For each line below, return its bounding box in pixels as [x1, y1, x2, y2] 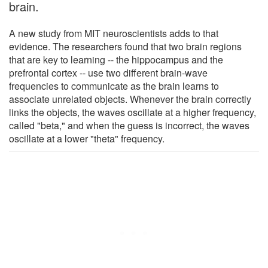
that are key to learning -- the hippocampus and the [9, 52, 223, 66]
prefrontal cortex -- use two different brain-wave [9, 65, 208, 80]
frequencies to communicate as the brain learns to [9, 78, 219, 93]
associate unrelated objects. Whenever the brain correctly [9, 92, 251, 106]
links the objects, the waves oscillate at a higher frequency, [9, 105, 256, 119]
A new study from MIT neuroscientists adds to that [9, 26, 218, 40]
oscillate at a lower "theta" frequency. [9, 131, 165, 145]
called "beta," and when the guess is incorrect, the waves [9, 118, 249, 132]
